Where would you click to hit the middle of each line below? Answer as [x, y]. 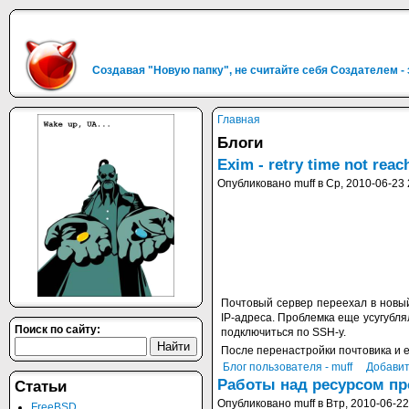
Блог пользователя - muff [288, 367]
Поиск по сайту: [58, 330]
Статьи [41, 387]
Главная [239, 120]
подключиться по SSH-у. [283, 332]
